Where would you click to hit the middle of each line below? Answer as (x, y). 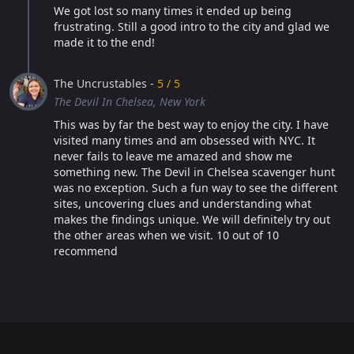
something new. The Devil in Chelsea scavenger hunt (194, 172)
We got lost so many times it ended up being (173, 11)
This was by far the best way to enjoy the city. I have (191, 124)
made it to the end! (104, 42)
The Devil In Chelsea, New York (130, 102)
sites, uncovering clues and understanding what (183, 203)
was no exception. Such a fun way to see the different (196, 188)
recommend (86, 251)
